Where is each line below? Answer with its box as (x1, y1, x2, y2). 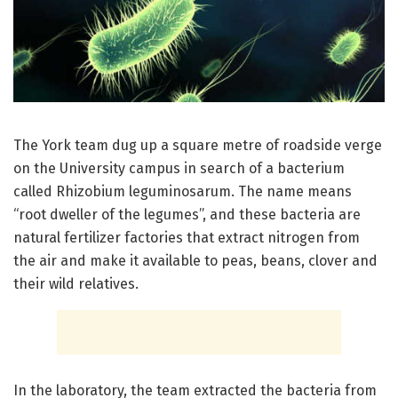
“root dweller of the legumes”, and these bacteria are (13, 206, 361, 224)
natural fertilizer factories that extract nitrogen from (13, 229, 360, 247)
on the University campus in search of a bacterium (13, 160, 345, 178)
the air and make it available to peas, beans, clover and (13, 252, 378, 270)
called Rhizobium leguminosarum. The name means (13, 183, 352, 201)
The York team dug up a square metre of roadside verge (13, 137, 382, 155)
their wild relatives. (13, 275, 139, 293)
